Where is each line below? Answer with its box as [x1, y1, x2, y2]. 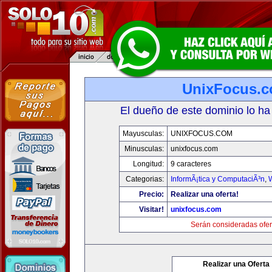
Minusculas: [124, 144, 164, 153]
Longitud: [133, 160, 164, 168]
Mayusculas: [123, 129, 164, 138]
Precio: [139, 190, 164, 199]
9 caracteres [171, 160, 211, 168]
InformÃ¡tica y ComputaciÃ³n [171, 175, 265, 183]
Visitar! [139, 205, 164, 214]
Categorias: [126, 175, 164, 183]
